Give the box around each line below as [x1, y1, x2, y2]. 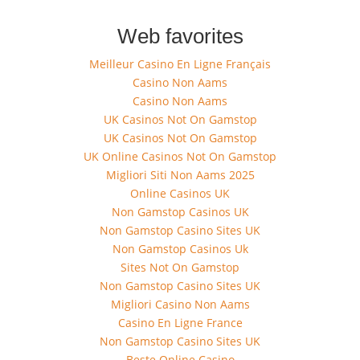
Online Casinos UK [130, 186, 230, 201]
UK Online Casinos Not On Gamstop [84, 149, 276, 164]
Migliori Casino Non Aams [110, 297, 250, 312]
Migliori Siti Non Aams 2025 [105, 167, 255, 182]
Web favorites [117, 24, 243, 48]
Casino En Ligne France [117, 315, 243, 330]
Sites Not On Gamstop [121, 260, 239, 275]
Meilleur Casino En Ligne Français [89, 56, 271, 72]
